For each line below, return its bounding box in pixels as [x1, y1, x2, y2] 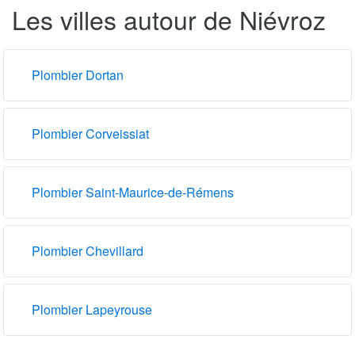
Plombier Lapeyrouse [32, 300, 152, 319]
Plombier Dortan [32, 65, 124, 84]
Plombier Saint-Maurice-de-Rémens [32, 182, 234, 201]
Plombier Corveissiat [32, 124, 149, 143]
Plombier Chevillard [32, 241, 143, 260]
